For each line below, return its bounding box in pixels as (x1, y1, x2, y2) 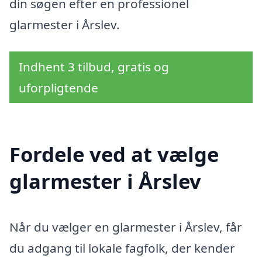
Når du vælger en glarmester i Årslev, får (9, 218, 242, 235)
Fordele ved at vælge (9, 140, 219, 168)
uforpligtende (19, 80, 98, 96)
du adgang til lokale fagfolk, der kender (9, 239, 235, 256)
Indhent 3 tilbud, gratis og (19, 58, 169, 75)
